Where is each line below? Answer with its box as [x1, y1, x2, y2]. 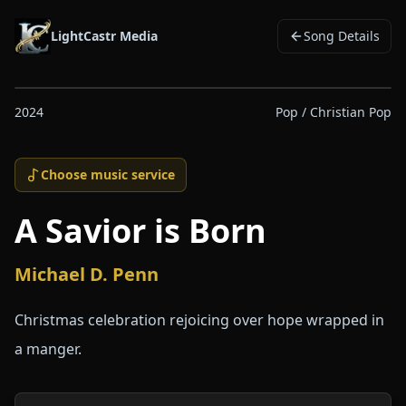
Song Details [304, 27, 380, 44]
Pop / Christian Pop [275, 103, 391, 121]
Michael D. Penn [14, 262, 159, 286]
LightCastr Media [51, 27, 158, 44]
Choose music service [41, 166, 175, 183]
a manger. [14, 339, 82, 359]
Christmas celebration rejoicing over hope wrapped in [14, 310, 384, 330]
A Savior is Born [14, 208, 266, 253]
